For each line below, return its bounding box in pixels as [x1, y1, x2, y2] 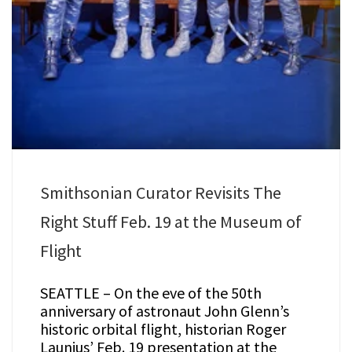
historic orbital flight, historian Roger [39, 319, 286, 339]
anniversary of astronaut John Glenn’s [39, 301, 289, 321]
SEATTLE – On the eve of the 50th [39, 283, 262, 303]
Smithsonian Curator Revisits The [39, 181, 281, 204]
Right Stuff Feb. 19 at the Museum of [39, 211, 302, 233]
